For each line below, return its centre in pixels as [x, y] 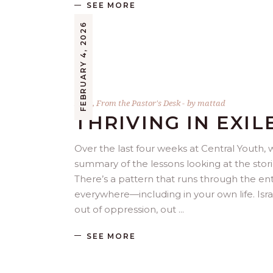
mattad [211, 103]
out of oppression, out [126, 210]
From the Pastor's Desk [138, 103]
